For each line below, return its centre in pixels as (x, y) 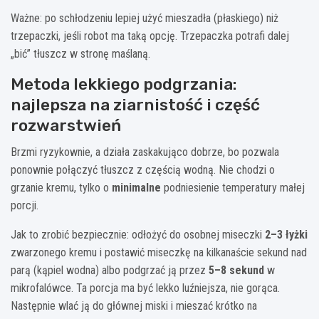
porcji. (25, 205)
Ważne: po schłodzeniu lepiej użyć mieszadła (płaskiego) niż (145, 18)
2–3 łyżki (286, 234)
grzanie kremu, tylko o (61, 187)
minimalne (136, 187)
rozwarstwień (66, 125)
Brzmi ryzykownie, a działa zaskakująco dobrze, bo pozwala (145, 152)
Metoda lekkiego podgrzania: (124, 84)
